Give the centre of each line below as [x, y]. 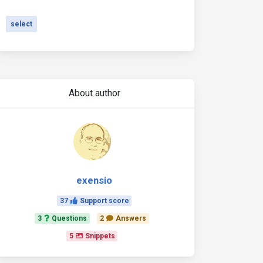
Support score [104, 201]
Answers [131, 218]
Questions [70, 218]
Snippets [100, 236]
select [21, 24]
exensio [94, 180]
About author [94, 93]
